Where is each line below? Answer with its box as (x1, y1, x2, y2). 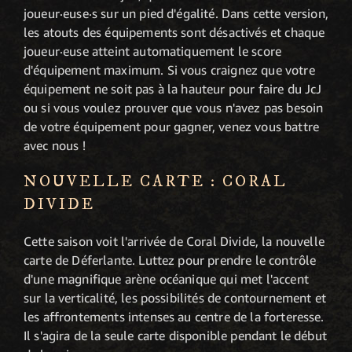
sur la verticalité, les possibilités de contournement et (24, 289, 326, 306)
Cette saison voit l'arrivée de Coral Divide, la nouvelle (24, 233, 324, 249)
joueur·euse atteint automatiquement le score (24, 42, 282, 59)
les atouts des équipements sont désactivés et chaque (24, 24, 325, 40)
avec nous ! (24, 137, 86, 153)
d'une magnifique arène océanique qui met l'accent (24, 270, 309, 287)
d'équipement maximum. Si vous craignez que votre (24, 61, 315, 78)
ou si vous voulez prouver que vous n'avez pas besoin (24, 99, 324, 115)
